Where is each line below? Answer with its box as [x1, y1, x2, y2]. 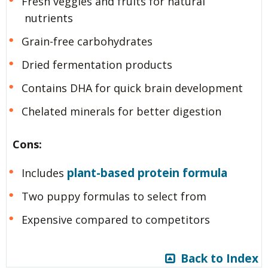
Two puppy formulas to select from [21, 189, 206, 204]
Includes [21, 166, 67, 181]
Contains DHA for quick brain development [21, 81, 243, 96]
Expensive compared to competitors [21, 212, 210, 227]
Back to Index [175, 250, 258, 266]
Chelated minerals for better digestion [21, 104, 221, 119]
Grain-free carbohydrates [21, 34, 153, 49]
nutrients [25, 11, 73, 26]
